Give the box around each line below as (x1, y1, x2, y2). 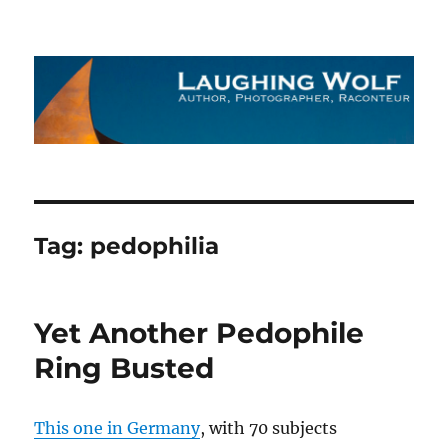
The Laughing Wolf (34, 42, 266, 70)
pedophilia (90, 232, 220, 261)
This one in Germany (34, 418, 201, 439)
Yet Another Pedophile (34, 316, 365, 351)
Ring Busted (34, 351, 215, 386)
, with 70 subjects (200, 418, 338, 439)
